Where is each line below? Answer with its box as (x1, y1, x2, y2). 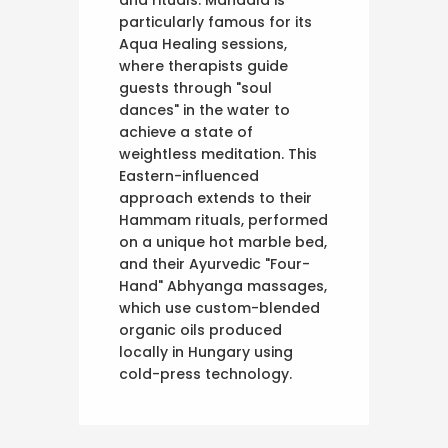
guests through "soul (119, 77, 272, 98)
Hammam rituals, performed (119, 209, 328, 230)
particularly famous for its (119, 11, 312, 32)
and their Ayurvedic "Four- (119, 253, 310, 274)
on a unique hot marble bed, (119, 231, 327, 252)
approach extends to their (119, 187, 312, 208)
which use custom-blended (119, 297, 320, 318)
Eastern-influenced (119, 165, 259, 186)
